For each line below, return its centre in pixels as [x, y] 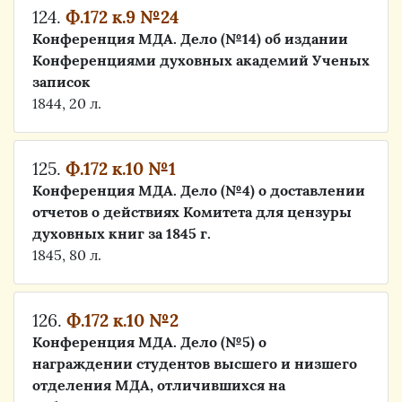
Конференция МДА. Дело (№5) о [149, 342]
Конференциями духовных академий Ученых [201, 60]
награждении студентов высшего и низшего [195, 363]
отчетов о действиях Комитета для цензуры [192, 212]
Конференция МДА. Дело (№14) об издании [190, 39]
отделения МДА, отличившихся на [159, 385]
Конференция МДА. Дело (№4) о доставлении [199, 190]
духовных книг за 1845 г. [122, 233]
